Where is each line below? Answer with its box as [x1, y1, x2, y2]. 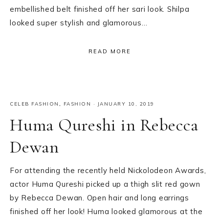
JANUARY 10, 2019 [97, 100, 154, 107]
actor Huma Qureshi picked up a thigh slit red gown [10, 179, 200, 189]
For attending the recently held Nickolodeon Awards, [10, 165, 206, 175]
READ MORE [88, 48, 131, 55]
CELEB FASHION [10, 100, 59, 107]
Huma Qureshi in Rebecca [10, 114, 198, 135]
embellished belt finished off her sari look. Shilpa [10, 4, 190, 14]
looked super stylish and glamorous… [10, 18, 148, 28]
